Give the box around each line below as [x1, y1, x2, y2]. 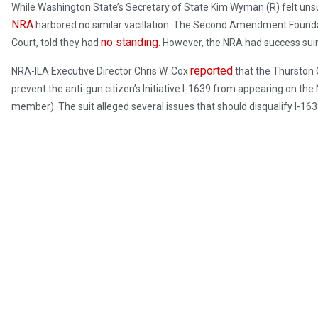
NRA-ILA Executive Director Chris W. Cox [11, 65, 190, 77]
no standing [101, 35, 158, 50]
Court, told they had [11, 37, 101, 49]
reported [190, 64, 233, 78]
